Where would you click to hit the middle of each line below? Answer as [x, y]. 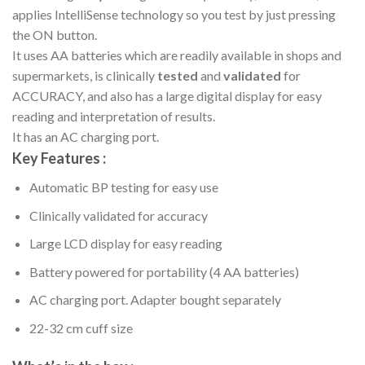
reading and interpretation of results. [114, 117]
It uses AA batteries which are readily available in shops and [177, 55]
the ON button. [55, 35]
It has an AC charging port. [86, 137]
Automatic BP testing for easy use [123, 187]
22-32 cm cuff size [81, 328]
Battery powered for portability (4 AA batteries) [164, 271]
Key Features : [59, 158]
